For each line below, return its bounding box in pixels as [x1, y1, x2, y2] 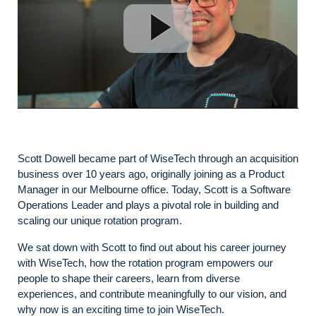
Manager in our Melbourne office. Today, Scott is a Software [18, 183, 291, 195]
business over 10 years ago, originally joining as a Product [18, 167, 284, 180]
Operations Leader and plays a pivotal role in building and [18, 198, 279, 211]
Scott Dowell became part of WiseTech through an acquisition [18, 152, 298, 164]
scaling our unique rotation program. [18, 214, 182, 226]
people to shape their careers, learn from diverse [18, 272, 240, 284]
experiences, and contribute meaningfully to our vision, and [18, 287, 286, 300]
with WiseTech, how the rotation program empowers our [18, 256, 273, 269]
